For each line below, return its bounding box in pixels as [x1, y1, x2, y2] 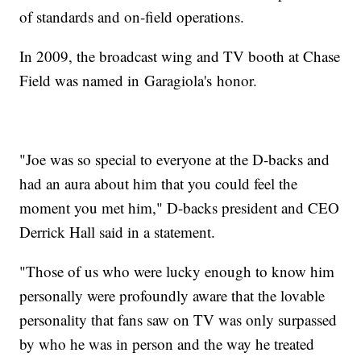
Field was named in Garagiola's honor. [19, 70, 263, 91]
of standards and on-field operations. [19, 6, 245, 27]
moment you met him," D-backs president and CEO [19, 197, 340, 218]
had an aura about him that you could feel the [19, 173, 298, 194]
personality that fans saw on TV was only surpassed [19, 309, 338, 330]
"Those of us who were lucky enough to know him [19, 261, 335, 282]
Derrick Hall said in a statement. [19, 222, 216, 243]
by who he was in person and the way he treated [19, 334, 315, 355]
